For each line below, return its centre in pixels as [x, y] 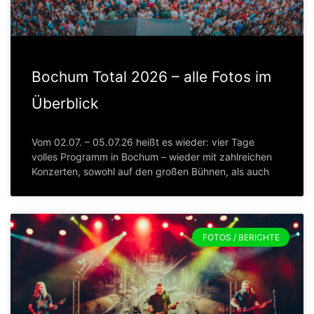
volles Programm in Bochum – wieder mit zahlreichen [152, 157]
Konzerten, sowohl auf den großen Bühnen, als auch [150, 172]
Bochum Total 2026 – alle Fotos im [151, 77]
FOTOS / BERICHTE [241, 237]
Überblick [65, 104]
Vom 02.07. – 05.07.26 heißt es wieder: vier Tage [143, 142]
